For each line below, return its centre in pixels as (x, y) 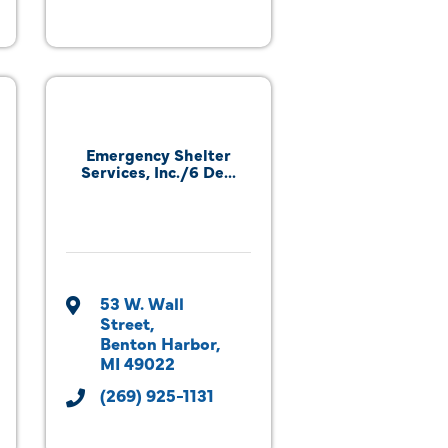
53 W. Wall (142, 302)
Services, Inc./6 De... (158, 171)
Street (125, 322)
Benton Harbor (158, 342)
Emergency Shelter (158, 154)
